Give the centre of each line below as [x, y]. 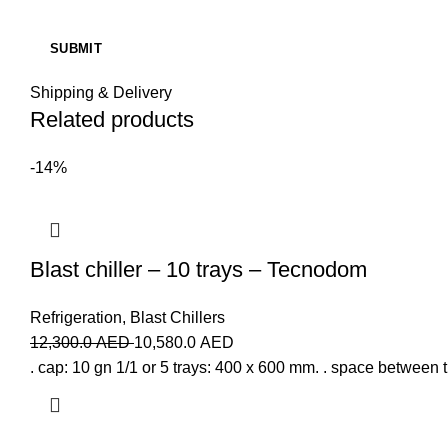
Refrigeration [76, 318]
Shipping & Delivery [101, 93]
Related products [112, 120]
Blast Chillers [177, 318]
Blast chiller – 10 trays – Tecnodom [198, 270]
